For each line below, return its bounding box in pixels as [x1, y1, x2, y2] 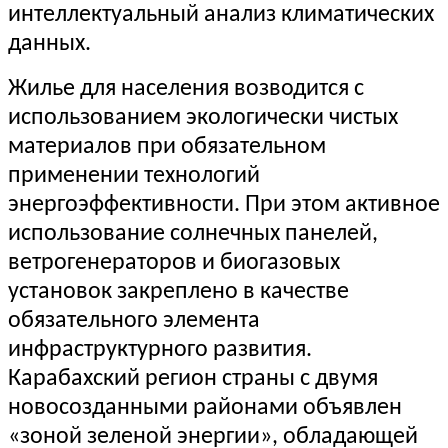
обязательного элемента [8, 309, 260, 334]
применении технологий [8, 164, 260, 189]
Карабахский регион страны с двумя [8, 367, 378, 392]
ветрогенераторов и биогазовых [8, 251, 340, 276]
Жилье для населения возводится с [8, 77, 364, 102]
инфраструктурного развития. [8, 338, 312, 363]
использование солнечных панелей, [8, 222, 378, 247]
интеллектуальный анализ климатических [8, 3, 434, 28]
